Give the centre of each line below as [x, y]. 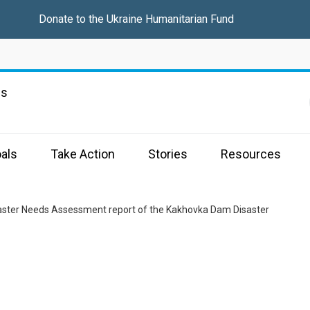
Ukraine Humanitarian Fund [170, 19]
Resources [251, 154]
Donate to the [72, 19]
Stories [168, 154]
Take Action [83, 154]
